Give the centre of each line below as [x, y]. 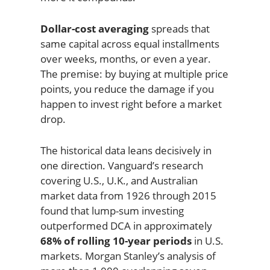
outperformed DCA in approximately [126, 225]
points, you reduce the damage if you [127, 89]
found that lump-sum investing [112, 210]
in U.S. [207, 240]
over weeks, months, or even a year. [125, 59]
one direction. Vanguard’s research [121, 165]
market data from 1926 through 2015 [128, 195]
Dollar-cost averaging [94, 29]
